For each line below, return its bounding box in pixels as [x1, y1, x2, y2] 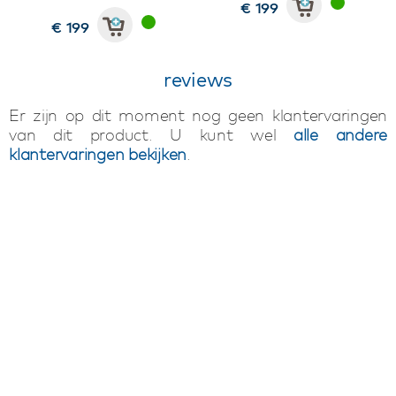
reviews [163, 66, 233, 92]
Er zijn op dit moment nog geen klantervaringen [9, 104, 387, 126]
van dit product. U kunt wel [9, 124, 293, 145]
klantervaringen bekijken [9, 143, 187, 164]
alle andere [293, 124, 388, 145]
